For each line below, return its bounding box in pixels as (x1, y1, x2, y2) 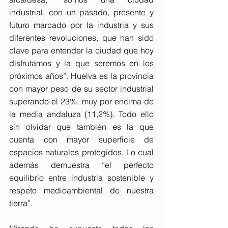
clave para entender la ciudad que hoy (9, 45, 154, 55)
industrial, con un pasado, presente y (9, 7, 154, 17)
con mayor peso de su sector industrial (9, 83, 154, 94)
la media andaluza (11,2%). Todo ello (9, 109, 154, 119)
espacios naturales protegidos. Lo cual (9, 147, 154, 157)
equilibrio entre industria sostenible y (9, 173, 154, 183)
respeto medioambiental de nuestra (9, 185, 154, 195)
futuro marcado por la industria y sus (9, 20, 154, 30)
